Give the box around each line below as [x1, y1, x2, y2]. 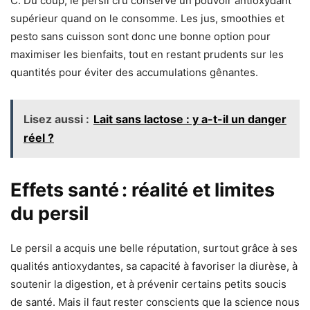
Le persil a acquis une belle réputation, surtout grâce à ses [10, 241, 298, 255]
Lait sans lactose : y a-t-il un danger [93, 112, 286, 127]
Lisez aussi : [24, 112, 89, 127]
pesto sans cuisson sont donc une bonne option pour [10, 30, 271, 44]
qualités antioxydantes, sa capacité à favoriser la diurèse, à [10, 259, 298, 273]
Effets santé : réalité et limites [10, 179, 275, 202]
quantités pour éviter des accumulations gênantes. [10, 66, 258, 80]
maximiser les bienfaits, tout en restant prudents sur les [10, 48, 284, 62]
